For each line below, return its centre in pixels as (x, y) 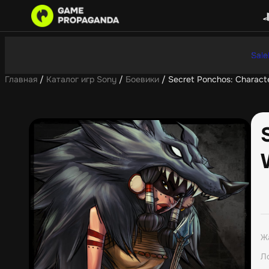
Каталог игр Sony (81, 79)
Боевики (142, 79)
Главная (21, 79)
